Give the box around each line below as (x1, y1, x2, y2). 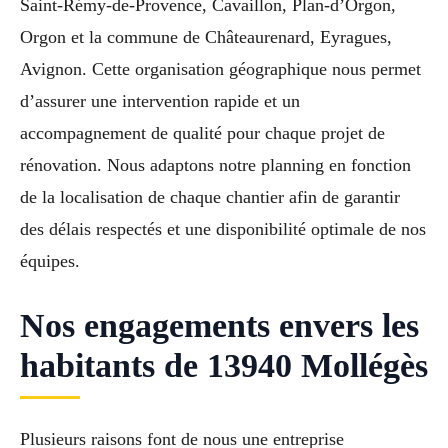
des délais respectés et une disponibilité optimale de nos (20, 219, 426, 240)
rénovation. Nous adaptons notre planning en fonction (20, 155, 411, 176)
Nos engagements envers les (20, 307, 419, 345)
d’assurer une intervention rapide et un (20, 91, 300, 112)
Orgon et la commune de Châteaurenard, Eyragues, (20, 27, 392, 48)
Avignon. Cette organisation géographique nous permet (20, 59, 421, 80)
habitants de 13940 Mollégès (20, 347, 428, 385)
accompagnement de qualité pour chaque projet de (20, 123, 385, 144)
